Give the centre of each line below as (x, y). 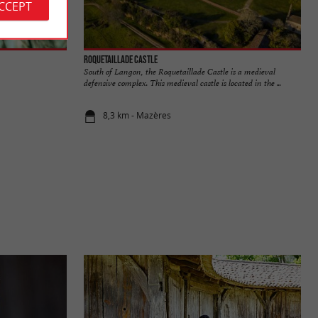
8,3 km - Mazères (137, 116)
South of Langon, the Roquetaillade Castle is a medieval (180, 71)
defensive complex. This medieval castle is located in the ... (182, 83)
